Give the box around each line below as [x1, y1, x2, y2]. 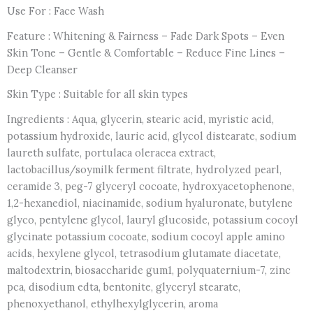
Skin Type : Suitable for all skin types [7, 87, 188, 101]
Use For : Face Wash [7, 3, 104, 17]
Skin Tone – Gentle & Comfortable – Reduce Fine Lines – [7, 45, 285, 59]
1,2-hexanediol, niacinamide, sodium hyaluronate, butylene [7, 196, 293, 210]
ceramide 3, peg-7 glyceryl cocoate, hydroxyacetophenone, [7, 179, 294, 193]
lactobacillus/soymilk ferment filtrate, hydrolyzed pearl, [7, 162, 282, 176]
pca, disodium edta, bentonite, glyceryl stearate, [7, 279, 240, 293]
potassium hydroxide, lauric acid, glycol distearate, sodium [7, 129, 296, 143]
